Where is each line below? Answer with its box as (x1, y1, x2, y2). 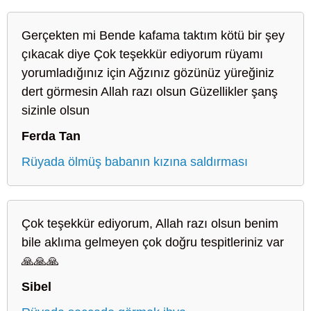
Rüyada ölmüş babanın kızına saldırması (22, 154, 248, 169)
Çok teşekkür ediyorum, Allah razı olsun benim (22, 216, 278, 230)
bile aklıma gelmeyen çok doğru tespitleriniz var (22, 235, 284, 249)
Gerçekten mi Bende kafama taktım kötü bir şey (22, 28, 285, 42)
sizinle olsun (22, 103, 90, 117)
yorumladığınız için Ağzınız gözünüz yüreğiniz (22, 65, 274, 80)
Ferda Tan (22, 128, 81, 143)
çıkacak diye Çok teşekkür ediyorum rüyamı (22, 47, 263, 61)
